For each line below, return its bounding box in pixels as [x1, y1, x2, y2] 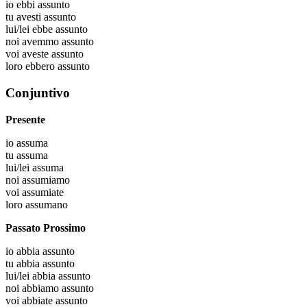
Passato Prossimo [5, 221, 86, 234]
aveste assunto [22, 48, 84, 60]
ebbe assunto [32, 23, 88, 36]
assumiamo [22, 173, 70, 186]
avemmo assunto [22, 36, 94, 48]
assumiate [22, 186, 64, 198]
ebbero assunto [25, 60, 90, 73]
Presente [5, 113, 45, 125]
